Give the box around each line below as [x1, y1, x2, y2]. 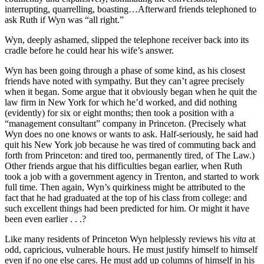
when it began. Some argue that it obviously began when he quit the [5, 86, 257, 97]
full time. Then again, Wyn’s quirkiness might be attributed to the [5, 181, 245, 192]
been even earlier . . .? [5, 213, 86, 224]
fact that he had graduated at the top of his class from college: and [5, 192, 247, 203]
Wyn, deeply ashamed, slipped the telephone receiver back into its [5, 34, 249, 45]
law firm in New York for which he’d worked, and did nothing [5, 97, 237, 107]
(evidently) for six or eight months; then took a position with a [5, 107, 234, 118]
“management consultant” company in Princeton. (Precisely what [5, 118, 246, 128]
